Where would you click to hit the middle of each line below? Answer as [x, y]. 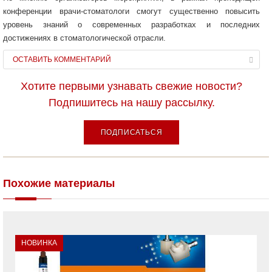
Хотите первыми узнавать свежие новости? [131, 86]
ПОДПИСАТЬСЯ [131, 132]
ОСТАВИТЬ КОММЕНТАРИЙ [62, 59]
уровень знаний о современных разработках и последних [131, 25]
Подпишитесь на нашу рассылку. [131, 103]
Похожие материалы [59, 183]
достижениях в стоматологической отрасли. [84, 38]
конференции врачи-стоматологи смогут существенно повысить [131, 11]
